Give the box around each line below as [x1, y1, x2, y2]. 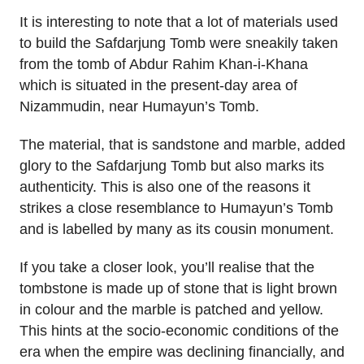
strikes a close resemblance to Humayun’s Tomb [19, 199, 333, 216]
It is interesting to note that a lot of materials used [19, 14, 338, 31]
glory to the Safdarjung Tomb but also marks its [19, 157, 324, 174]
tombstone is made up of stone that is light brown [19, 279, 337, 297]
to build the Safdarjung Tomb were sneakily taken [19, 35, 338, 52]
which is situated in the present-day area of [19, 77, 297, 94]
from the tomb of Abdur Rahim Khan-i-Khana [19, 56, 308, 73]
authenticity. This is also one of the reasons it [19, 178, 310, 195]
